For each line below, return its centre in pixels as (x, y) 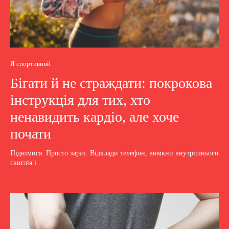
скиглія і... (26, 163)
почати (31, 134)
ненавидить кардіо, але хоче (95, 117)
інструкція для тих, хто (80, 100)
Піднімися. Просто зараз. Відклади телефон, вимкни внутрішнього (114, 153)
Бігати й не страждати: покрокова (111, 83)
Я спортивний (30, 64)
